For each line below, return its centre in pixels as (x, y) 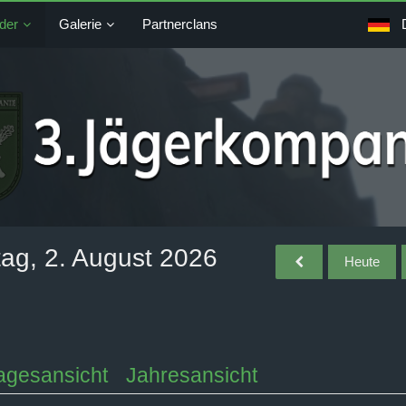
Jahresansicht (191, 375)
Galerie (80, 24)
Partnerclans (179, 24)
